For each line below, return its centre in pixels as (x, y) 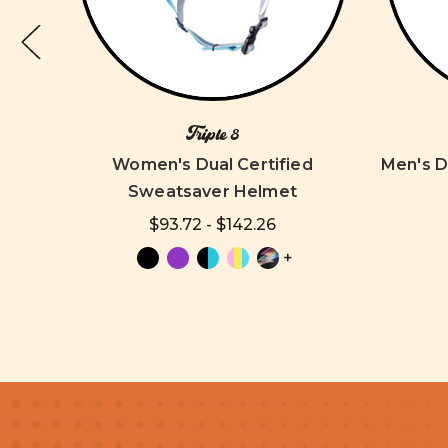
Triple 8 (212, 134)
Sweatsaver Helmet (212, 191)
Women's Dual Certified (212, 164)
